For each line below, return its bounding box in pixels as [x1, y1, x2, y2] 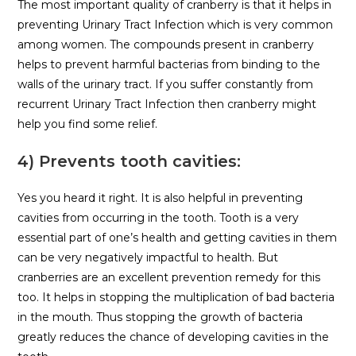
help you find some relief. [17, 117, 158, 132]
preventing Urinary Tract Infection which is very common [17, 17, 334, 33]
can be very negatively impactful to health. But [17, 250, 279, 265]
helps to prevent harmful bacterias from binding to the [17, 57, 321, 72]
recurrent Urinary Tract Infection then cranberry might [17, 97, 317, 112]
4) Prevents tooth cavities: [17, 152, 242, 172]
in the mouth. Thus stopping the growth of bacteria [17, 310, 304, 325]
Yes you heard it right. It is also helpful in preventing [17, 191, 304, 206]
